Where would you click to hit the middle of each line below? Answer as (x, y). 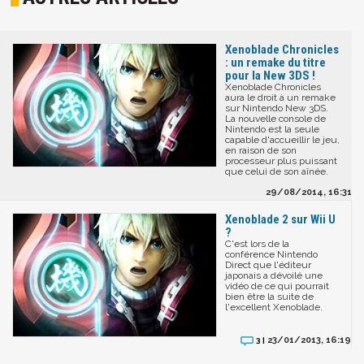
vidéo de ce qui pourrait (277, 286)
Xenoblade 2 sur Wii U (280, 220)
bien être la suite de (269, 297)
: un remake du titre (275, 63)
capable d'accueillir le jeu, (282, 140)
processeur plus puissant (281, 161)
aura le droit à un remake (280, 98)
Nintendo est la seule (272, 130)
